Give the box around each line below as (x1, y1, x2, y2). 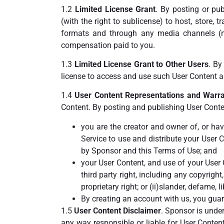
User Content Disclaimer (74, 205, 161, 215)
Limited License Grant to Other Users (74, 59, 209, 69)
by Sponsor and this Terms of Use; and (81, 145, 217, 155)
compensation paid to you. (61, 40, 155, 50)
